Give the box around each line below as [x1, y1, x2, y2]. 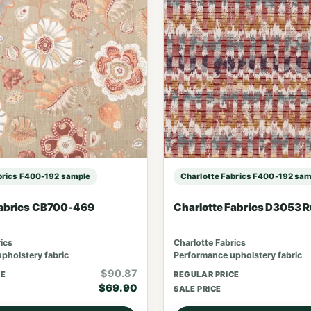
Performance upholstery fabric [174, 250, 302, 260]
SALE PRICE [174, 283, 222, 294]
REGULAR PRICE [174, 269, 239, 279]
